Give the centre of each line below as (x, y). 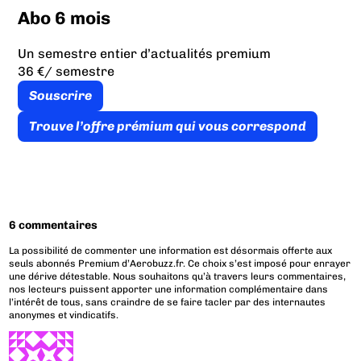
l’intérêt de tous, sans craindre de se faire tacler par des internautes (168, 303)
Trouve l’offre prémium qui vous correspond (167, 127)
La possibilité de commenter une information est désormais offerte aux (171, 251)
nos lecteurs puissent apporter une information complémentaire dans (169, 290)
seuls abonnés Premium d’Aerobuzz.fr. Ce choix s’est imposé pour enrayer (180, 264)
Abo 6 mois (64, 19)
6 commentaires (54, 226)
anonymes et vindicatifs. (64, 315)
